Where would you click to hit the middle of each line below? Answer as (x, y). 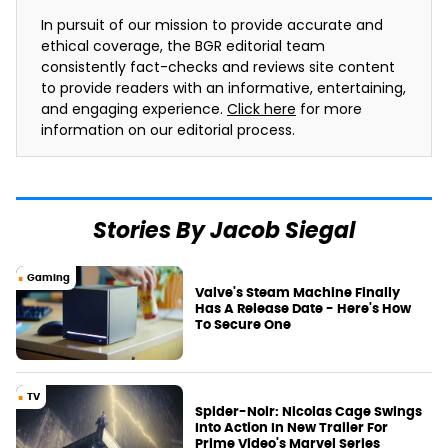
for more (329, 110)
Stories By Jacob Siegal (224, 232)
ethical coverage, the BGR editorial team (183, 47)
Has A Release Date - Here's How (303, 309)
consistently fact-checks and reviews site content (218, 68)
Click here (261, 110)
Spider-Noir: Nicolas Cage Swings (309, 412)
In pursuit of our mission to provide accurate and (212, 26)
